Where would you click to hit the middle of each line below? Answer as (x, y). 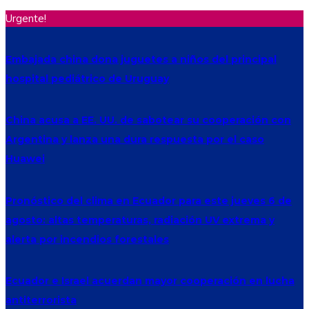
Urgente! (26, 18)
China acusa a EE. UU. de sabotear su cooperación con (148, 120)
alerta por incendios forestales (87, 239)
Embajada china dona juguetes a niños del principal (141, 59)
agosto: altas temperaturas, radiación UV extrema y (140, 220)
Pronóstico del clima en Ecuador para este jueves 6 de (149, 200)
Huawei (25, 159)
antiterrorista (41, 300)
